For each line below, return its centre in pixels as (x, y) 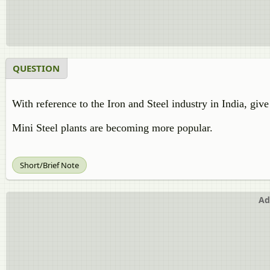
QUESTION (36, 68)
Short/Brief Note (49, 165)
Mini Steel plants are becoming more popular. (112, 128)
